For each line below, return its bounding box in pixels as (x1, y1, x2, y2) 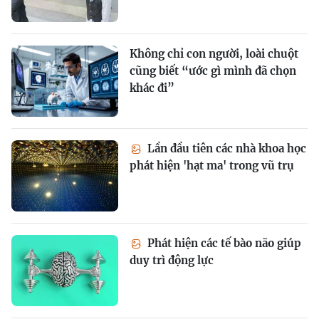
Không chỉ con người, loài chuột (130, 47, 298, 61)
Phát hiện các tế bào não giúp (145, 236, 301, 250)
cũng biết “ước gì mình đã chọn (130, 64, 296, 78)
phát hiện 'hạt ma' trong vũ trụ (130, 159, 294, 172)
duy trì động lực (130, 253, 214, 267)
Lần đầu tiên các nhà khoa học (145, 142, 306, 155)
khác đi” (130, 81, 174, 95)
